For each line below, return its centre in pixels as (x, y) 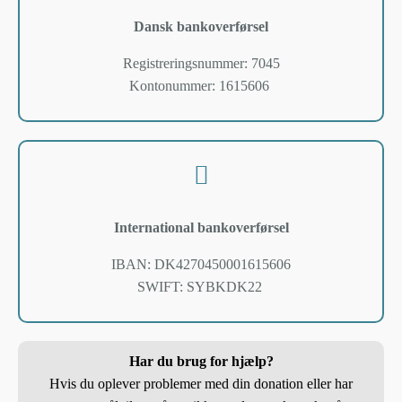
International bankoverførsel (201, 227)
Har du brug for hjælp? (201, 361)
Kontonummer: (174, 86)
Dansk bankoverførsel (201, 27)
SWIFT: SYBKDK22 (199, 286)
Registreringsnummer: (187, 64)
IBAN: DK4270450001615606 (201, 264)
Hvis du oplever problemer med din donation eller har (201, 383)
